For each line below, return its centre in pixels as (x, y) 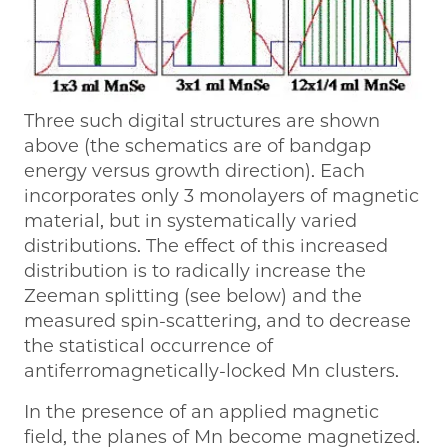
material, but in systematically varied (190, 221)
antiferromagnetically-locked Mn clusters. (211, 371)
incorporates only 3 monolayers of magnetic (221, 196)
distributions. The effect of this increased (206, 246)
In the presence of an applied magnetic (201, 412)
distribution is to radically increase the (195, 271)
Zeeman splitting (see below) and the (193, 296)
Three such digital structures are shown (202, 121)
